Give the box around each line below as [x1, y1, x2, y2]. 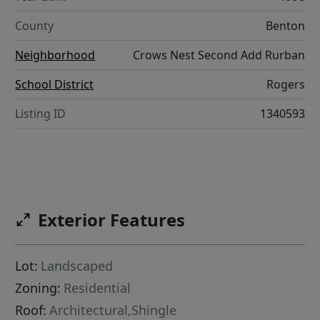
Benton [265, 18, 305, 34]
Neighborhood [15, 47, 96, 64]
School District [15, 76, 94, 93]
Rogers [266, 76, 305, 93]
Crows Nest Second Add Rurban [132, 47, 305, 64]
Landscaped [41, 257, 114, 275]
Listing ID [15, 106, 66, 122]
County [15, 18, 54, 34]
